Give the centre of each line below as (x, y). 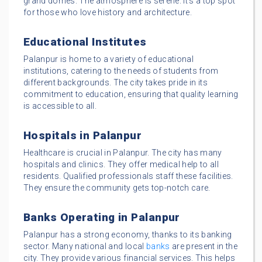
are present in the (204, 247)
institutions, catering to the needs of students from (121, 71)
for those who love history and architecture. (108, 13)
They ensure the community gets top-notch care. (117, 188)
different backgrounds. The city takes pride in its (116, 83)
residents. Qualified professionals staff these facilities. (128, 176)
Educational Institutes (85, 42)
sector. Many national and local (85, 247)
